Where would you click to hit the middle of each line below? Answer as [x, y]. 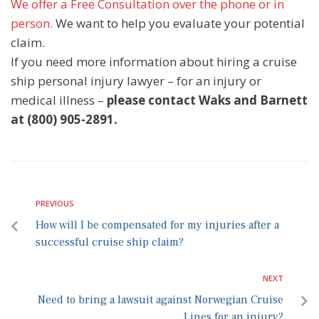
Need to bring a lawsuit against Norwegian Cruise [161, 300]
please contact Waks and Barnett [207, 100]
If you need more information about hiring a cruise [154, 62]
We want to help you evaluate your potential [179, 23]
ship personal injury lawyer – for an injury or [136, 81]
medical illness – [59, 100]
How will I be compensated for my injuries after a [157, 225]
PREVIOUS [55, 204]
